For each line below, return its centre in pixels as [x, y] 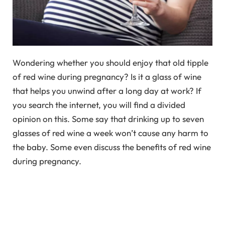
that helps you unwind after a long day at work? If [107, 91]
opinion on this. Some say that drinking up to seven [108, 119]
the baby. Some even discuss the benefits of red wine [112, 147]
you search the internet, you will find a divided [99, 105]
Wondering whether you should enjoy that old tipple [110, 63]
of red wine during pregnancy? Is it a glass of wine [107, 77]
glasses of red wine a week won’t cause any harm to [110, 133]
